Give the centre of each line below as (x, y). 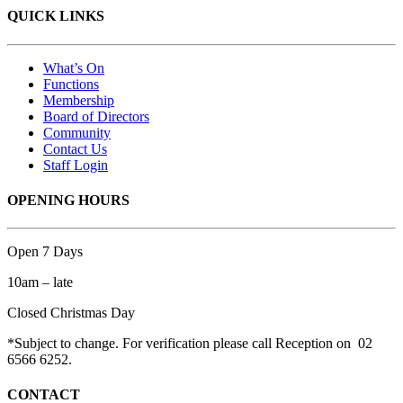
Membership (79, 100)
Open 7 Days (45, 252)
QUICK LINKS (56, 16)
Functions (71, 84)
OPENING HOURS (68, 200)
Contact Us (75, 148)
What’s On (74, 67)
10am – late (40, 282)
